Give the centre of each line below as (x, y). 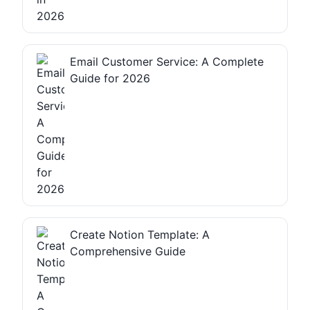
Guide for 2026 (110, 78)
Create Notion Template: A (140, 234)
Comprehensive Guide (128, 251)
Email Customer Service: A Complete (167, 61)
